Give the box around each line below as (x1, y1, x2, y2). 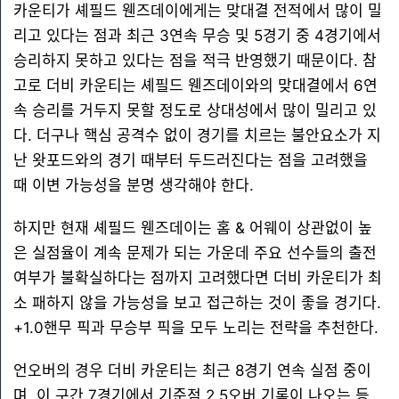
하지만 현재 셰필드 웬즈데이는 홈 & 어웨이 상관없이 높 (13, 219, 372, 237)
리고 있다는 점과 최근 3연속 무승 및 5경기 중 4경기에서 (13, 27, 381, 45)
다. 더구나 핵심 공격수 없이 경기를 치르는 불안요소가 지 (13, 126, 381, 144)
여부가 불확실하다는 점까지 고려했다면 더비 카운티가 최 (13, 269, 382, 287)
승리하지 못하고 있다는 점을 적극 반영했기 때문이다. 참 (13, 52, 377, 69)
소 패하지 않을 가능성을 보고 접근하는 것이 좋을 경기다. (13, 294, 381, 312)
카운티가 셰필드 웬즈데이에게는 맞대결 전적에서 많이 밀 (13, 2, 382, 20)
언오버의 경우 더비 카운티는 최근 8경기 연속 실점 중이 (13, 362, 371, 379)
